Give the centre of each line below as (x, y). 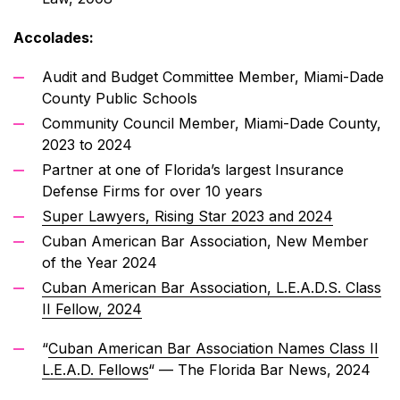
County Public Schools (120, 98)
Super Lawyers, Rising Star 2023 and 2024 (187, 216)
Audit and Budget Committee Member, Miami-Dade (213, 76)
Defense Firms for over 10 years (152, 191)
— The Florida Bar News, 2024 (262, 369)
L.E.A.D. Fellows (95, 369)
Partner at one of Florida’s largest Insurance (193, 169)
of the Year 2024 (100, 262)
